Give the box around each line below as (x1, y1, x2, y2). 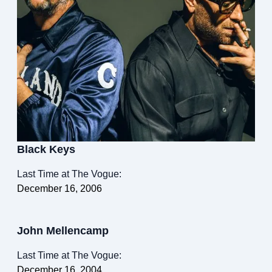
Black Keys (17, 143, 75, 156)
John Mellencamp (17, 225, 109, 237)
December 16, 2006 (17, 183, 102, 194)
